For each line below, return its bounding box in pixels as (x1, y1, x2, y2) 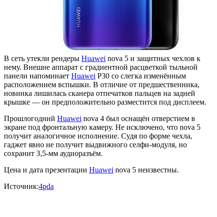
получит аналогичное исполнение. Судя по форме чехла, (4, 132, 192, 140)
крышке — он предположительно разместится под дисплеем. (4, 98, 206, 107)
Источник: (4, 182, 39, 191)
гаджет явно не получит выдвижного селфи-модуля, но (4, 140, 187, 149)
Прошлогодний (4, 114, 57, 123)
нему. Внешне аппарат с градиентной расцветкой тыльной (4, 63, 198, 72)
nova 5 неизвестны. (113, 166, 179, 174)
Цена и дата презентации (4, 166, 89, 174)
